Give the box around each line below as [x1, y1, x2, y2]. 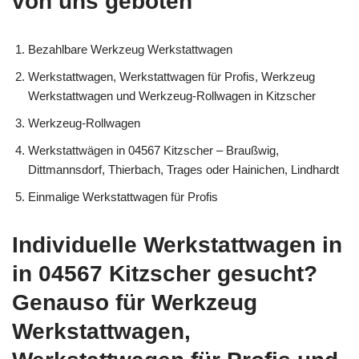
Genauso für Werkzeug [12, 289, 257, 315]
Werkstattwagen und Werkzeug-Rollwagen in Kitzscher [28, 88, 316, 103]
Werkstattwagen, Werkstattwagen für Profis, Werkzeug [28, 69, 315, 83]
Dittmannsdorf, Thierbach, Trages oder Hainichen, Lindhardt [28, 162, 339, 176]
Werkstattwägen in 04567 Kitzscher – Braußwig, [28, 143, 279, 157]
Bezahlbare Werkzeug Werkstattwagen [28, 42, 232, 56]
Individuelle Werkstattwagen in [12, 232, 342, 257]
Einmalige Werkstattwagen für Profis [28, 189, 218, 204]
